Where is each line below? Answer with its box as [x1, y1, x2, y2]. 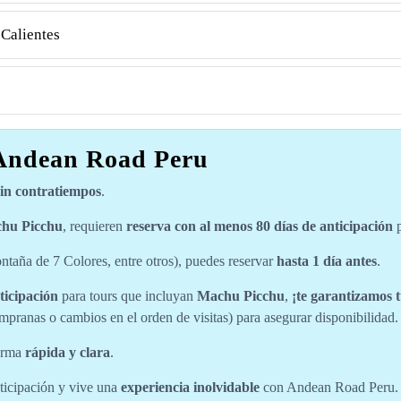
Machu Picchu [197, 288, 285, 303]
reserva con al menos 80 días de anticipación [126, 218, 393, 234]
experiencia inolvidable [121, 380, 260, 395]
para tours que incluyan [58, 288, 197, 303]
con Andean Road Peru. [260, 380, 398, 395]
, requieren [63, 218, 126, 234]
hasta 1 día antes [277, 253, 377, 269]
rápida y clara [25, 345, 110, 360]
